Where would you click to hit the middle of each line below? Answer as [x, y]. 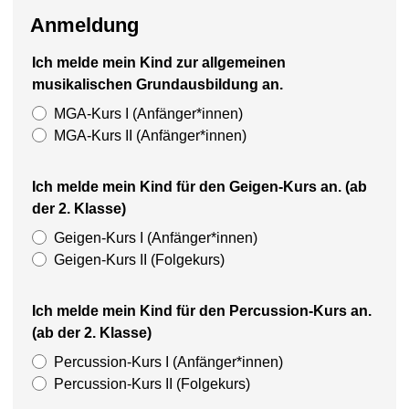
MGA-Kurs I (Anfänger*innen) [148, 114]
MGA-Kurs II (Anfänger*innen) [150, 136]
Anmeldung [84, 25]
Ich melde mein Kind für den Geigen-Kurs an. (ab [199, 187]
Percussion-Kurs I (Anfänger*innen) [168, 362]
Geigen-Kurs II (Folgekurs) [139, 260]
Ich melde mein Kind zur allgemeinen [159, 63]
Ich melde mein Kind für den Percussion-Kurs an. [202, 311]
